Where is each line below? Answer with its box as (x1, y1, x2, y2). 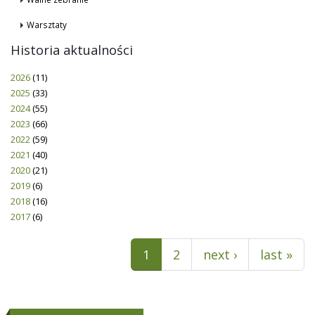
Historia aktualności (11, 41, 133, 59)
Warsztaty (27, 19, 67, 31)
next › (203, 246, 237, 264)
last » (260, 246, 292, 264)
